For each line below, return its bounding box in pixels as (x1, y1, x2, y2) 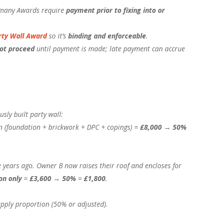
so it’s (47, 31, 69, 41)
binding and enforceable (68, 31, 147, 41)
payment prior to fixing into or (66, 5, 165, 15)
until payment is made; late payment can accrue (35, 44, 185, 54)
